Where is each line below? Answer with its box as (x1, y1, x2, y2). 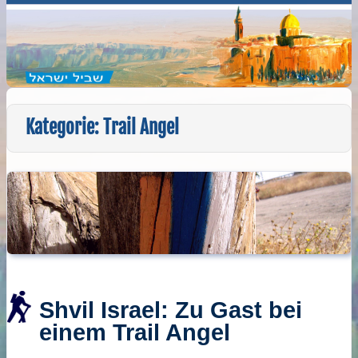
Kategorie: (26, 116, 104, 140)
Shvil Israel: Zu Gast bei (39, 296, 302, 323)
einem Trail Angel (39, 319, 230, 345)
